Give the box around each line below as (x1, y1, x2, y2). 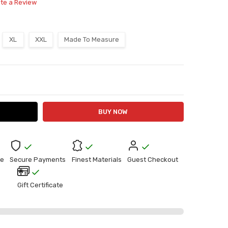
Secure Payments (10, 155, 66, 163)
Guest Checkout (127, 155, 178, 163)
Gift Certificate (17, 181, 63, 189)
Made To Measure (64, 36, 119, 44)
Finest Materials (71, 155, 122, 163)
